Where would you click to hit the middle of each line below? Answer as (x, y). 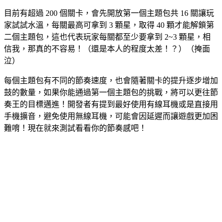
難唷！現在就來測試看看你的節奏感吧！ (75, 128)
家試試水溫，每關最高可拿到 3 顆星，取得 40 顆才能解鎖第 (109, 25)
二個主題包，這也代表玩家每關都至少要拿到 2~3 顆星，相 (107, 37)
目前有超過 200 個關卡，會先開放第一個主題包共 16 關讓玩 (109, 13)
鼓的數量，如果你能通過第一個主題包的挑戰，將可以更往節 (111, 92)
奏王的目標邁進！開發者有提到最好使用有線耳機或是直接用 (111, 104)
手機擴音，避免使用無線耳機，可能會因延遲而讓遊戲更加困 (111, 116)
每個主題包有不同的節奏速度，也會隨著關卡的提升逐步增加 (111, 80)
